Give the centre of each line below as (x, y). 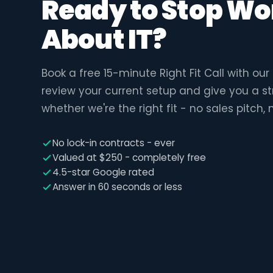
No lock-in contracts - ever (114, 143)
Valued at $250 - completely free (129, 157)
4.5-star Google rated (103, 172)
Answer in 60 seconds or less (117, 186)
